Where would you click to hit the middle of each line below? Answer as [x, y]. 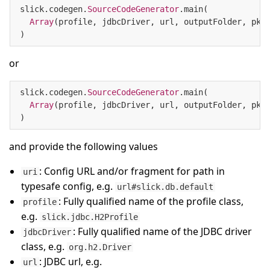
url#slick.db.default [165, 187]
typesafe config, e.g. [68, 187]
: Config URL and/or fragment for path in [132, 171]
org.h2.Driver [100, 247]
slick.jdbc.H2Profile [90, 217]
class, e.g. [44, 247]
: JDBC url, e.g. [71, 262]
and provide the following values [83, 147]
